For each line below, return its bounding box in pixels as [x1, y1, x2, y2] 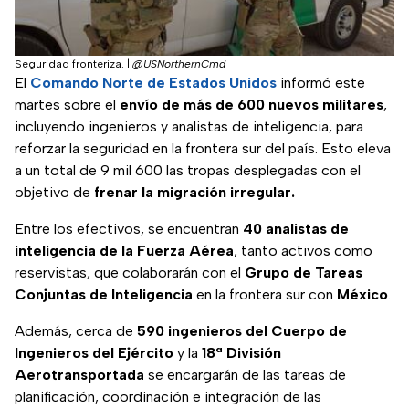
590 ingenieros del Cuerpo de [137, 322, 347, 341]
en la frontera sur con [193, 286, 337, 304]
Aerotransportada [15, 366, 144, 384]
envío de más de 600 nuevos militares [120, 96, 383, 114]
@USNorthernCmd [132, 58, 225, 71]
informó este [277, 74, 365, 92]
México [337, 286, 388, 304]
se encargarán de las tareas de [144, 366, 346, 384]
